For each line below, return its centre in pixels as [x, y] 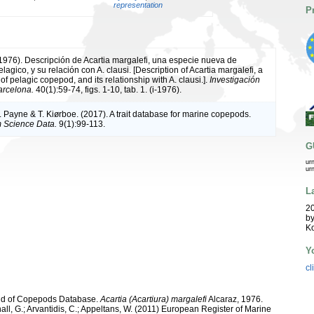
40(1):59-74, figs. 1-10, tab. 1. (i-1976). [108, 89]
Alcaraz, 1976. [235, 299]
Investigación [235, 80]
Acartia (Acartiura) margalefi [153, 299]
